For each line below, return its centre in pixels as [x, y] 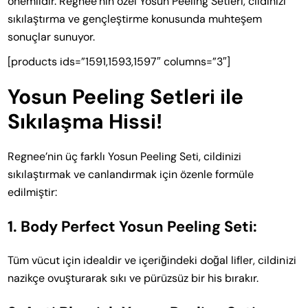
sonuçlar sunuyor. [52, 36]
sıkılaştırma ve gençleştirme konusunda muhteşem [135, 19]
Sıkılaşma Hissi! [85, 121]
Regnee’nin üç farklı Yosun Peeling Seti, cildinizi [125, 156]
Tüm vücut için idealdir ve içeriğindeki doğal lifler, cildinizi [152, 260]
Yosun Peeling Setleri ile [126, 96]
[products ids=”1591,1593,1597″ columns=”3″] [119, 61]
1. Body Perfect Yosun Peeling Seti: [133, 226]
